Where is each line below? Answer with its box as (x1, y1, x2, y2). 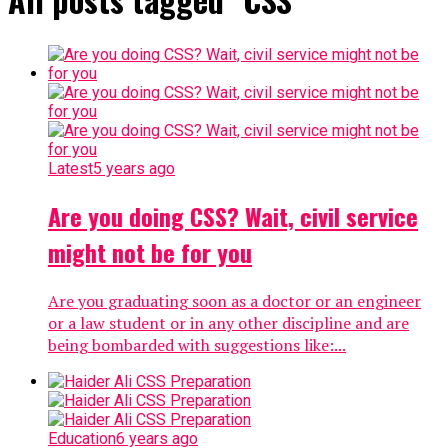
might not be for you (48, 233, 252, 270)
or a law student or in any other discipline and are (48, 311, 409, 334)
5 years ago (93, 158, 175, 178)
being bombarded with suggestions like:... (48, 333, 346, 356)
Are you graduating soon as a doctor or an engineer (48, 289, 421, 312)
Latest (48, 158, 93, 178)
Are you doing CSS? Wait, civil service (48, 197, 418, 234)
